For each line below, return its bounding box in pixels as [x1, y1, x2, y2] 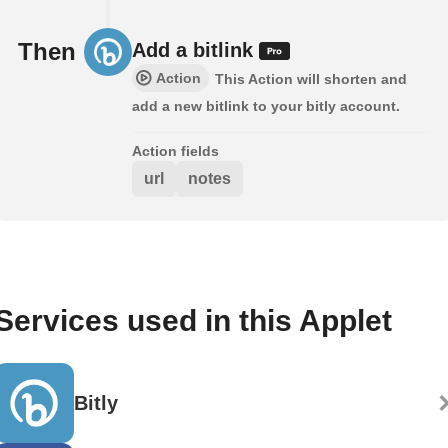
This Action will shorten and [215, 70, 407, 87]
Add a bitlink [132, 38, 259, 61]
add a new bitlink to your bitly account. [132, 97, 400, 114]
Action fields [132, 142, 219, 159]
